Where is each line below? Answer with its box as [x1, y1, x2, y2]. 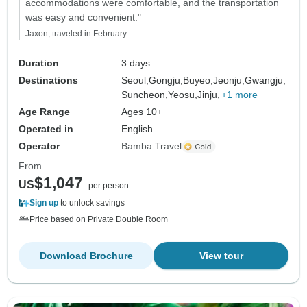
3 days [121, 58, 151, 69]
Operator [19, 140, 60, 152]
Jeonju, [213, 75, 245, 86]
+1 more [221, 89, 258, 101]
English [121, 123, 153, 135]
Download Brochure [39, 250, 133, 262]
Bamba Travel [121, 140, 182, 152]
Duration [19, 58, 59, 69]
